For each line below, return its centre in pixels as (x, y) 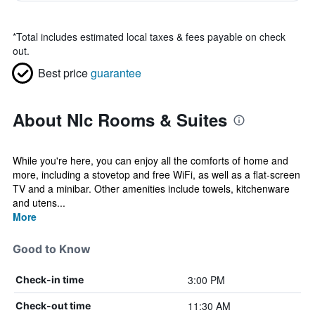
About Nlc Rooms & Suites (120, 120)
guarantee (116, 73)
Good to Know (52, 249)
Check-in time (50, 279)
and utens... (39, 202)
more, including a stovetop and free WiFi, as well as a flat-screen (156, 174)
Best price (63, 73)
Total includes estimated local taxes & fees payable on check (151, 37)
